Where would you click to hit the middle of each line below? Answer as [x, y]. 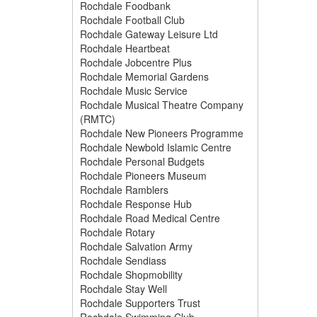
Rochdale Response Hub [136, 204]
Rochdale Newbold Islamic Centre [156, 147]
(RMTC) [98, 119]
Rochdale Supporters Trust [140, 303]
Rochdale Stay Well [123, 289]
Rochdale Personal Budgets [142, 161]
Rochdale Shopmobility [131, 275]
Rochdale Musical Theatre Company [162, 105]
